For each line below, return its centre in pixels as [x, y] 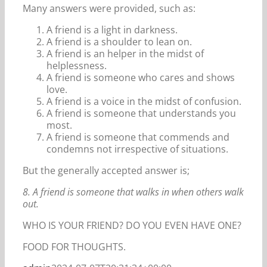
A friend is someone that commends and [138, 137]
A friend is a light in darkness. [112, 30]
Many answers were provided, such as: [109, 8]
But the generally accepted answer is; [106, 170]
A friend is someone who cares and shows [141, 77]
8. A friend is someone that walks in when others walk [133, 192]
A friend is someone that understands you [141, 113]
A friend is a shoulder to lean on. [119, 41]
